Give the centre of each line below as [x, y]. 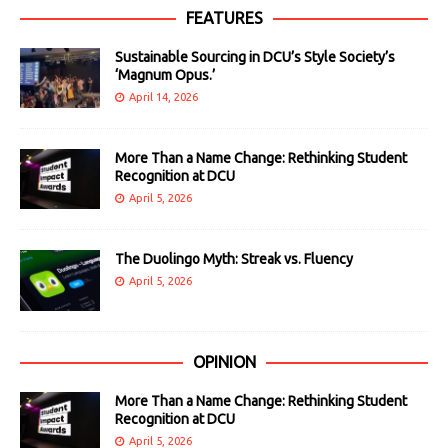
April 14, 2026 [163, 97]
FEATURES [224, 18]
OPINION [224, 361]
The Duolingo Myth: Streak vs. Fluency [234, 259]
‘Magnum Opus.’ [165, 75]
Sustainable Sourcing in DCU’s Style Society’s [255, 57]
